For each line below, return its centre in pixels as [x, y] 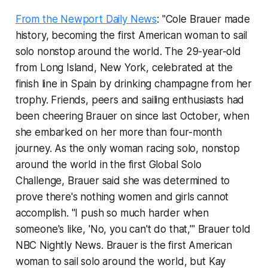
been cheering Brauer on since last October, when [132, 116]
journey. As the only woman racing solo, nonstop [127, 149]
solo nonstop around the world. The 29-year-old [128, 52]
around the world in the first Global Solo [108, 165]
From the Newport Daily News [86, 19]
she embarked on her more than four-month [118, 133]
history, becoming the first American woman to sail [131, 36]
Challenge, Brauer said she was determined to [123, 181]
